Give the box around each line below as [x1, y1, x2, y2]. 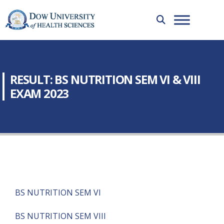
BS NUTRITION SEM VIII [15, 210, 106, 221]
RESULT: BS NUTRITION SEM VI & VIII [10, 71, 200, 87]
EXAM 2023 [10, 85, 69, 101]
